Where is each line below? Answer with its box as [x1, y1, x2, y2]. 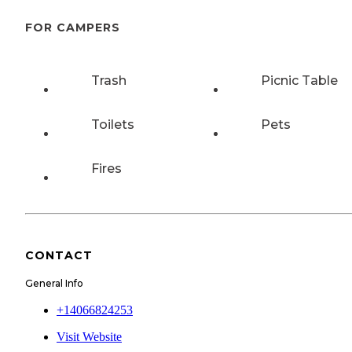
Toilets [91, 116, 134, 132]
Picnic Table [261, 72, 338, 88]
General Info [25, 277, 83, 290]
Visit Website [57, 330, 122, 344]
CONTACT [25, 247, 93, 262]
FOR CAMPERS [25, 20, 120, 35]
